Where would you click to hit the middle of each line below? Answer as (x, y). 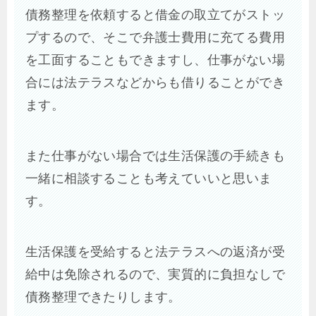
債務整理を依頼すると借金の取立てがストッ (155, 15)
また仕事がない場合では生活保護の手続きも (155, 156)
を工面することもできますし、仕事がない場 (155, 60)
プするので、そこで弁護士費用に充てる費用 (155, 38)
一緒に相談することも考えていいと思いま (149, 179)
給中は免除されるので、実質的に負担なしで (155, 275)
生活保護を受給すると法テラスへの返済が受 (155, 252)
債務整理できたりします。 (103, 297)
